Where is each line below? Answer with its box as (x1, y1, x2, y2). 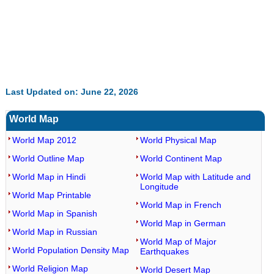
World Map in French (139, 200, 221, 210)
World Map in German (139, 218, 226, 228)
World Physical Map (139, 135, 217, 145)
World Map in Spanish (12, 209, 97, 218)
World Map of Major (139, 237, 217, 246)
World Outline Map (12, 154, 84, 163)
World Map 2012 (12, 135, 76, 145)
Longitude (139, 182, 179, 191)
